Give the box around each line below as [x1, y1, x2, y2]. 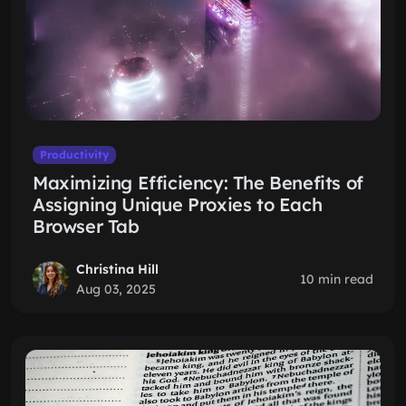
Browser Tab [33, 215, 140, 237]
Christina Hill [76, 261, 159, 277]
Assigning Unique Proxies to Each [33, 193, 323, 216]
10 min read [300, 271, 373, 287]
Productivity [39, 148, 109, 161]
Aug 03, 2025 [76, 281, 156, 297]
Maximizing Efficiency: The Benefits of [33, 171, 363, 194]
